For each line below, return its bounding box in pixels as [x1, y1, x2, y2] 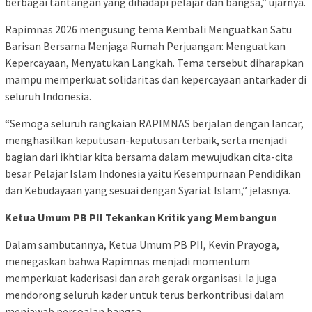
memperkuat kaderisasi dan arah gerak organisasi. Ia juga [5, 271, 276, 286]
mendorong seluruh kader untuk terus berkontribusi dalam [5, 288, 284, 302]
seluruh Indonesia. [5, 89, 91, 104]
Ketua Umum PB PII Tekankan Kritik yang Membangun [5, 210, 277, 225]
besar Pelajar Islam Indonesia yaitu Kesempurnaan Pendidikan [5, 166, 301, 181]
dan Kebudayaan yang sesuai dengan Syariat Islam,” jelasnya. [5, 183, 290, 198]
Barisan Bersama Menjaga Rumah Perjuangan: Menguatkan [5, 39, 286, 54]
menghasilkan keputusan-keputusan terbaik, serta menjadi [5, 133, 287, 148]
